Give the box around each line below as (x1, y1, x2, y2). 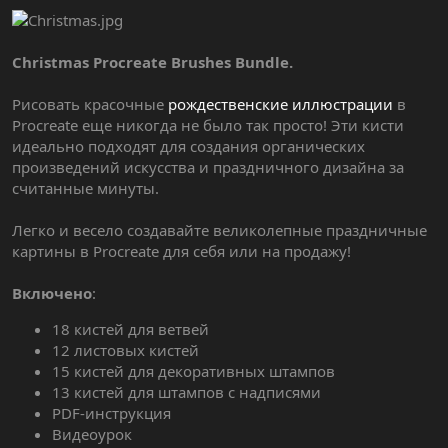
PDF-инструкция (52, 403, 171, 424)
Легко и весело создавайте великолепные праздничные (12, 220, 427, 241)
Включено (12, 283, 92, 304)
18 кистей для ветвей (52, 319, 209, 340)
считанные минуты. (12, 178, 159, 199)
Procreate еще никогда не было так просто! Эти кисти (12, 115, 404, 136)
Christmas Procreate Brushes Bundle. (12, 52, 293, 73)
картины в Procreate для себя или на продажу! (12, 241, 351, 262)
